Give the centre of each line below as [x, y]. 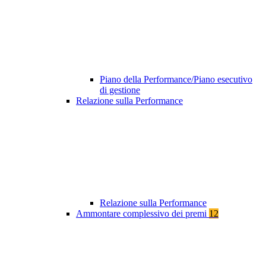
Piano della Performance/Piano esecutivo [176, 80]
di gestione [120, 90]
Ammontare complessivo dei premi [142, 214]
